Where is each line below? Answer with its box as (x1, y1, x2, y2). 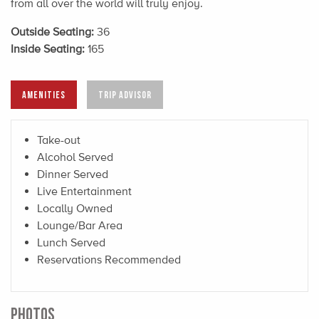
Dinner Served (37, 167, 108, 181)
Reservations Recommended (37, 252, 181, 266)
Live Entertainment (37, 184, 132, 198)
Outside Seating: (11, 25, 97, 38)
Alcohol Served (37, 150, 113, 164)
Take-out (37, 132, 80, 147)
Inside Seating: (11, 42, 88, 56)
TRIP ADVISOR (98, 88, 152, 100)
